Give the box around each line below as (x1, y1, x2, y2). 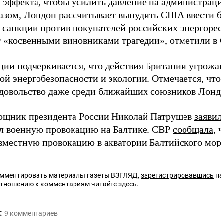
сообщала (173, 124, 213, 135)
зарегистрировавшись (141, 171, 214, 180)
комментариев (10, 209, 58, 218)
